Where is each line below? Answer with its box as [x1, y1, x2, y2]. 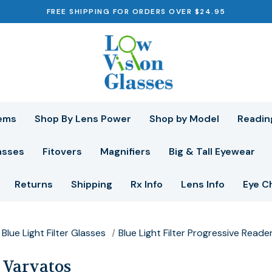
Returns [15, 178, 53, 191]
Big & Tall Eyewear [168, 145, 255, 158]
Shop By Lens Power [35, 112, 131, 125]
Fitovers [42, 145, 82, 158]
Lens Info [181, 178, 225, 191]
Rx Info [131, 178, 163, 191]
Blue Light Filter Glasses [1, 226, 106, 239]
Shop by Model [149, 112, 219, 125]
